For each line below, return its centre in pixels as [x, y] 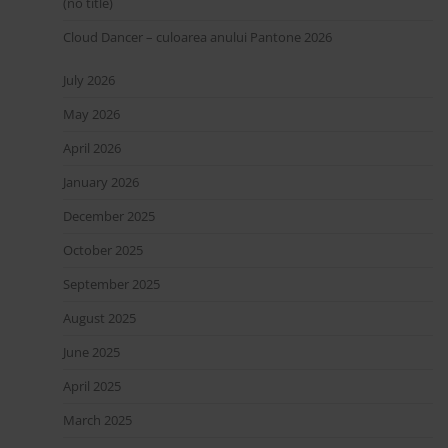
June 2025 [91, 351]
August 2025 [99, 317]
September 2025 [111, 283]
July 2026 [89, 79]
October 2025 [103, 249]
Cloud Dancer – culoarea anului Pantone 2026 [197, 36]
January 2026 [101, 181]
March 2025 [97, 419]
